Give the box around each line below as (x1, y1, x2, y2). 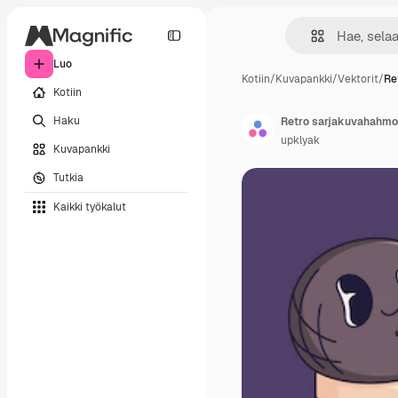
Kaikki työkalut (53, 199, 126, 214)
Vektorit (338, 72, 378, 86)
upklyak (281, 133, 320, 147)
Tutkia (53, 170, 84, 185)
